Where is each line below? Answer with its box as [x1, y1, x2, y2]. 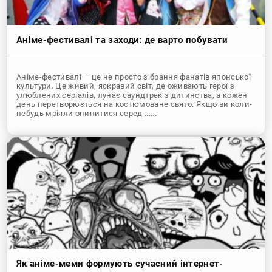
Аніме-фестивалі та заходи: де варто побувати [16, 35, 228, 46]
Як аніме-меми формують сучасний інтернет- [16, 258, 223, 270]
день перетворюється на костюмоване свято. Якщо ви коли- [16, 100, 253, 109]
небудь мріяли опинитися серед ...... [16, 109, 157, 118]
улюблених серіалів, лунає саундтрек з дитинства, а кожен [16, 90, 248, 100]
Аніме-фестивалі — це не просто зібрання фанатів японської [16, 72, 251, 81]
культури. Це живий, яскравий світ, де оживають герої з [16, 81, 235, 90]
